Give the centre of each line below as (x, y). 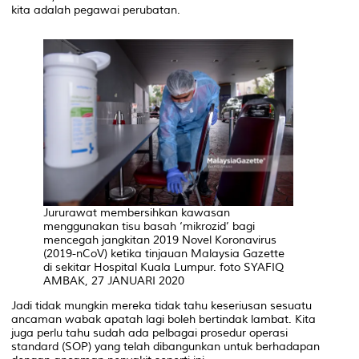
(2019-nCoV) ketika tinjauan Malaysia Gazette (164, 253)
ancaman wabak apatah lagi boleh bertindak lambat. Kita (163, 319)
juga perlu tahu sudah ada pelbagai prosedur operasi (149, 333)
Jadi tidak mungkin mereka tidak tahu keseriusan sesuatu (161, 305)
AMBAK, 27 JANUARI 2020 (114, 280)
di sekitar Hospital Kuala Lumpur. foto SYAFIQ (163, 267)
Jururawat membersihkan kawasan (137, 212)
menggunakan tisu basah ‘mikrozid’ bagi (149, 226)
